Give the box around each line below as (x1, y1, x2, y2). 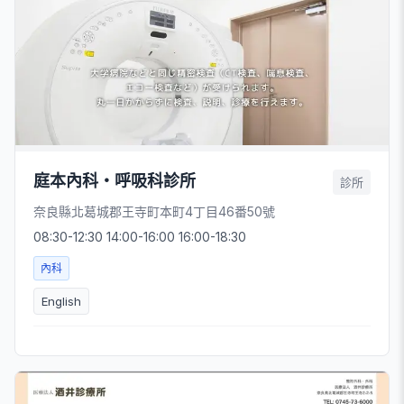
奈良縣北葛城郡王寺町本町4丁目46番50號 (33, 204, 275, 220)
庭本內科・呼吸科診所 (33, 171, 196, 191)
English (41, 294, 81, 309)
